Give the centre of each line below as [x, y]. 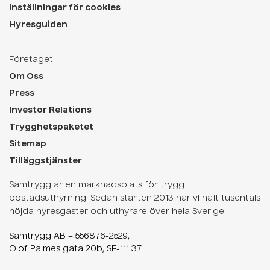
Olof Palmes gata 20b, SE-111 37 [75, 249]
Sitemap [28, 144]
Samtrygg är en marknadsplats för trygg [97, 185]
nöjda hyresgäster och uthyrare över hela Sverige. [118, 212]
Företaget [31, 60]
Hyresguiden [38, 25]
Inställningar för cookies [65, 8]
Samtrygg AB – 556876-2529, [69, 237]
